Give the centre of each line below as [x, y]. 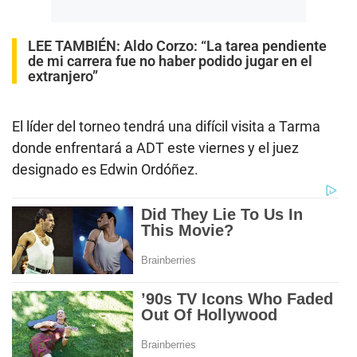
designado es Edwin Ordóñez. [105, 169]
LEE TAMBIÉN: [76, 45]
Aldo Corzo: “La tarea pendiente [225, 45]
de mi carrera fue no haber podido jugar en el [170, 61]
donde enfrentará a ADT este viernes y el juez [155, 147]
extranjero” [63, 76]
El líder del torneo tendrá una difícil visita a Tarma [166, 126]
